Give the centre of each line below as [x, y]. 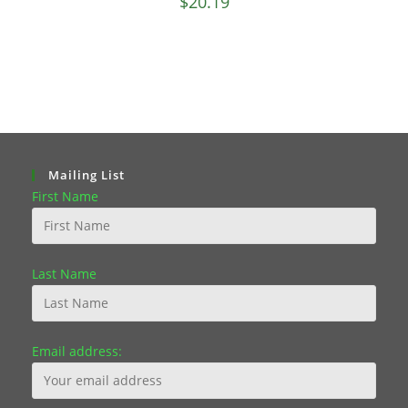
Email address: [77, 351]
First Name [65, 196]
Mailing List [87, 174]
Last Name [64, 273]
